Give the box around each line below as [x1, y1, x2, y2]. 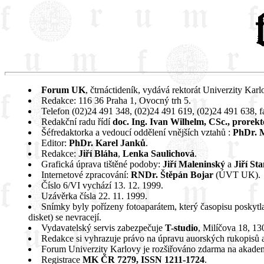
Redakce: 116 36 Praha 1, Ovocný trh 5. [41, 95, 191, 105]
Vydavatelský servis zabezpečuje [41, 223, 165, 233]
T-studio [165, 223, 198, 233]
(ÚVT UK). [213, 170, 260, 180]
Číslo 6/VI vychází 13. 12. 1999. [41, 180, 163, 190]
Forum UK [41, 85, 85, 95]
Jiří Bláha [78, 148, 118, 159]
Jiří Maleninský [163, 159, 225, 169]
